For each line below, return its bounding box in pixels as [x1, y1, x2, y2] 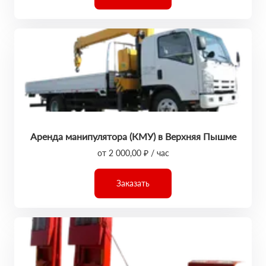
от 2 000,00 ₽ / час [97, 148, 169, 158]
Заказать [116, 178, 150, 188]
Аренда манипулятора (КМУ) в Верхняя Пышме [30, 131, 236, 142]
